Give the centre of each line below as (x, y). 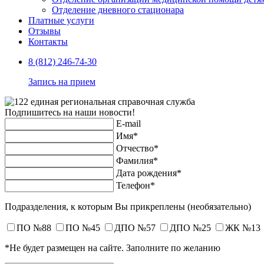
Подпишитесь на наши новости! (70, 112)
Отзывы (44, 31)
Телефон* (136, 185)
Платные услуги (61, 20)
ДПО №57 (135, 228)
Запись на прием (62, 82)
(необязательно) (219, 207)
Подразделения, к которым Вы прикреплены (96, 207)
